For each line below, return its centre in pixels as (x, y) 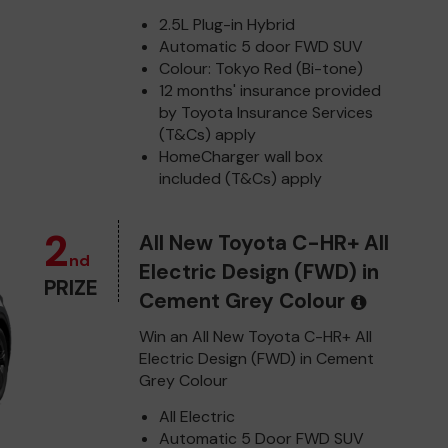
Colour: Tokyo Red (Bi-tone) (261, 68)
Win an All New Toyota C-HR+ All (255, 336)
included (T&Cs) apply (240, 178)
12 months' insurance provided (270, 90)
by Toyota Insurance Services (266, 112)
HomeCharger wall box (241, 156)
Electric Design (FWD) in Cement (256, 358)
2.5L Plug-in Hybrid (227, 24)
